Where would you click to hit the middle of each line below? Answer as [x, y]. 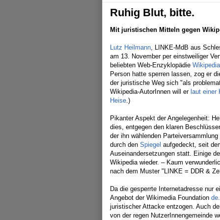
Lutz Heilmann [130, 47]
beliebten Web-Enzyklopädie [151, 65]
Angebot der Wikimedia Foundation [161, 198]
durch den [125, 145]
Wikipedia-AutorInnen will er [150, 92]
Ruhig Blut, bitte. [152, 13]
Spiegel [151, 145]
